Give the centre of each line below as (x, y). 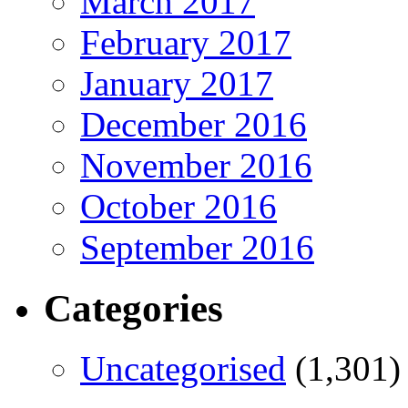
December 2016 (194, 124)
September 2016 (197, 247)
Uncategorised (183, 369)
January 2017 (177, 83)
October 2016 (178, 206)
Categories (133, 308)
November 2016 (196, 165)
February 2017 (186, 42)
